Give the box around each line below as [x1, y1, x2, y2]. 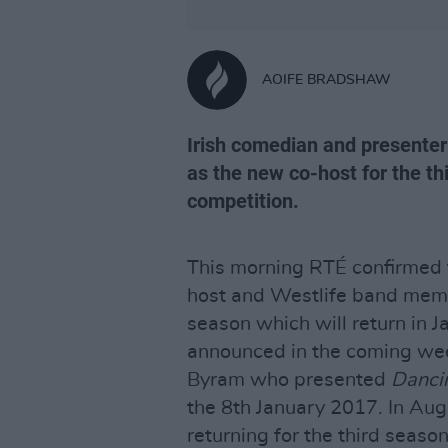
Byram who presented [187, 370, 391, 390]
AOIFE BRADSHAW [262, 72, 390, 87]
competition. [187, 189, 299, 213]
